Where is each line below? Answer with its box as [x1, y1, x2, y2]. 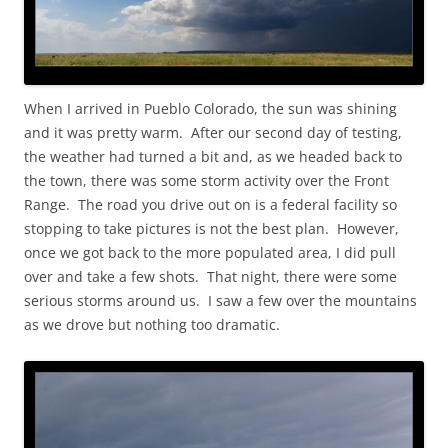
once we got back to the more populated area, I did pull [24, 243, 396, 263]
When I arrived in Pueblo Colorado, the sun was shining [24, 99, 397, 119]
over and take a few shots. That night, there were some [24, 267, 397, 287]
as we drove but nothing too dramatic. [24, 315, 280, 335]
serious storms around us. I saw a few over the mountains [24, 291, 417, 311]
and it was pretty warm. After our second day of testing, [24, 123, 402, 143]
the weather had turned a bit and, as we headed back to [24, 147, 402, 167]
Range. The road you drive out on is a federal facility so [24, 195, 397, 215]
